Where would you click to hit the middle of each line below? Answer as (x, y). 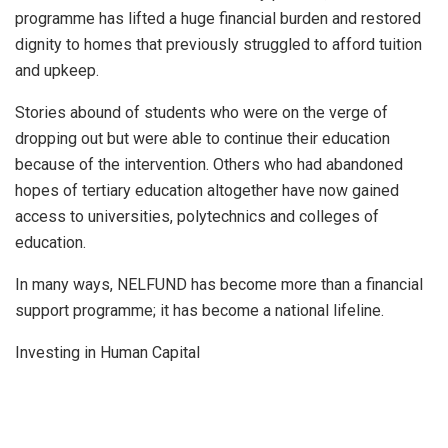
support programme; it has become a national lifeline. (199, 310)
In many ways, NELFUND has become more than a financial (219, 284)
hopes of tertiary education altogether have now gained (207, 190)
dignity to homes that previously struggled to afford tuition (218, 44)
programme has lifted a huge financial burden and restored (218, 18)
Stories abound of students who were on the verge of (201, 112)
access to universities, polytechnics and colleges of (197, 216)
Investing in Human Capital (107, 352)
